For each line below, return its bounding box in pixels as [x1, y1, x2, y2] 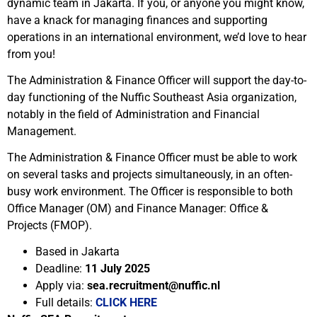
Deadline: [35, 262, 85, 275]
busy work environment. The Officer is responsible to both [7, 185, 293, 198]
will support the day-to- [193, 74, 306, 87]
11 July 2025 [85, 262, 150, 275]
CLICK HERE [96, 296, 157, 309]
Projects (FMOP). [7, 219, 92, 232]
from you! [7, 47, 55, 61]
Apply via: [35, 279, 87, 292]
